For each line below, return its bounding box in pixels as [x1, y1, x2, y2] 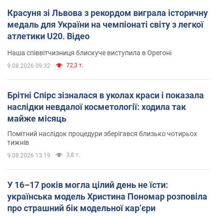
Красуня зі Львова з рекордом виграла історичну [7, 7, 208, 18]
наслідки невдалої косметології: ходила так [7, 101, 186, 112]
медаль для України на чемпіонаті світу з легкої [7, 19, 203, 30]
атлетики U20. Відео [7, 31, 90, 41]
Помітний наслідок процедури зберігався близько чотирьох [7, 129, 197, 138]
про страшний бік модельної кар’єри [7, 202, 155, 213]
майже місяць [7, 113, 66, 124]
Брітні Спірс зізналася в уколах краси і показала [7, 90, 204, 100]
